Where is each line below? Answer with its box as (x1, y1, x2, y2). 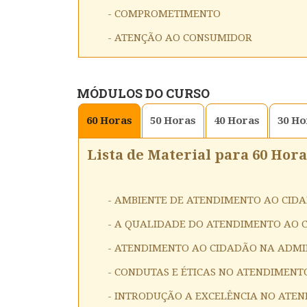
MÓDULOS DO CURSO (77, 84, 210, 101)
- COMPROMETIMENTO (108, 7, 221, 20)
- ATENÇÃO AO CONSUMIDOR (108, 31, 252, 44)
